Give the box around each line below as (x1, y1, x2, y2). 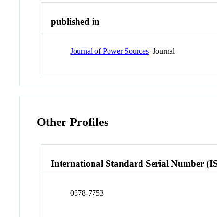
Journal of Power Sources (70, 46, 149, 55)
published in (51, 16, 100, 27)
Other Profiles (37, 115, 109, 128)
